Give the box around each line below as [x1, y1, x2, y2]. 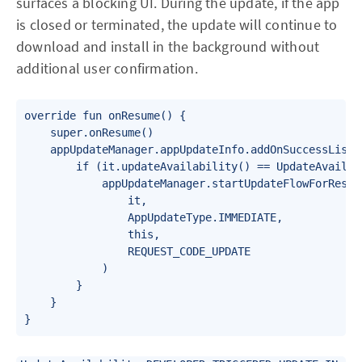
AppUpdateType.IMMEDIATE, [24, 211, 283, 224]
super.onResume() [24, 126, 154, 139]
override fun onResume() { [24, 109, 186, 122]
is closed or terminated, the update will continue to [16, 15, 338, 34]
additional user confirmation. [16, 59, 198, 78]
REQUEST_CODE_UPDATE [24, 245, 250, 258]
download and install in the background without [16, 37, 320, 56]
